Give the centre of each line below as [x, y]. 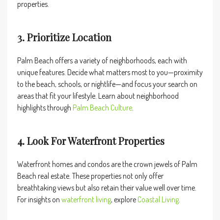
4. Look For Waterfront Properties [91, 141]
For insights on [39, 199]
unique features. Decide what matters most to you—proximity [110, 72]
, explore [124, 199]
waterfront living [86, 199]
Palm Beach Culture [102, 108]
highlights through [45, 108]
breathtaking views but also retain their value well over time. [107, 188]
